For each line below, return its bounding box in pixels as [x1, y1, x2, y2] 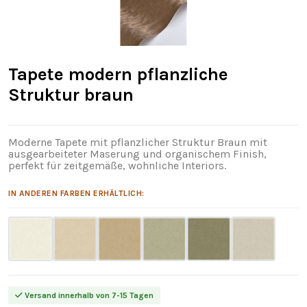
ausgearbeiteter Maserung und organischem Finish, [8, 147, 267, 160]
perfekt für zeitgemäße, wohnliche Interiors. [8, 158, 226, 172]
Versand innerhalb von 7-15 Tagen [23, 290, 153, 300]
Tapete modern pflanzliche [8, 63, 228, 84]
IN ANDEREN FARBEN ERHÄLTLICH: [8, 188, 145, 198]
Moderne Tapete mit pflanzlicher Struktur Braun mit [8, 135, 267, 149]
